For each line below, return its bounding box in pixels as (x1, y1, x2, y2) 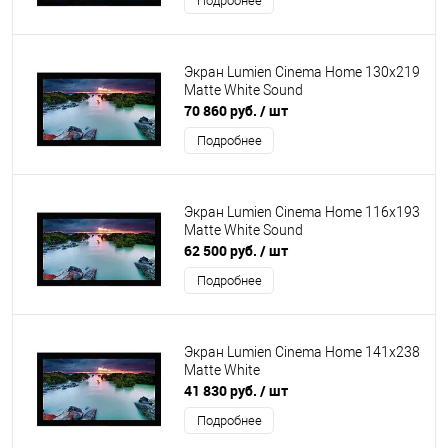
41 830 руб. (184, 381, 260, 400)
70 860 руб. (184, 101, 260, 120)
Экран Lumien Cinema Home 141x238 (184, 344, 420, 361)
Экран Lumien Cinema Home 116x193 (184, 204, 420, 221)
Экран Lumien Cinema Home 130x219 (184, 64, 420, 81)
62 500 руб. (184, 241, 260, 260)
